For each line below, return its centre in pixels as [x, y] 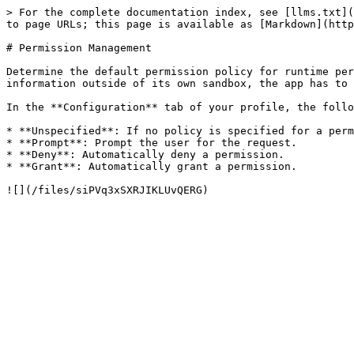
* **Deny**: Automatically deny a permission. [145, 154]
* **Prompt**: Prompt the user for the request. [152, 143]
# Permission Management [79, 48]
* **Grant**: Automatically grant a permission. [152, 166]
